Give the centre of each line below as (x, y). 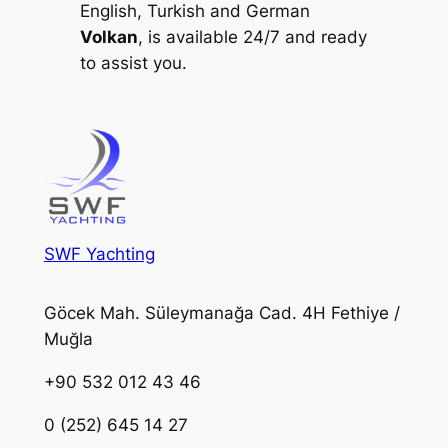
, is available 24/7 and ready (252, 37)
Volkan (108, 37)
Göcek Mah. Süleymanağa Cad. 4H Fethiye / (221, 313)
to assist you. (133, 63)
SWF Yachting (99, 253)
